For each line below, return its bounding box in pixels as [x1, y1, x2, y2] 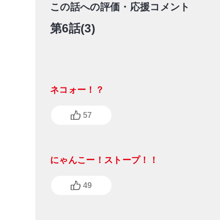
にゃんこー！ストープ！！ [50, 155, 158, 165]
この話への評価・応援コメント [50, 1, 190, 13]
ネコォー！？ [50, 85, 104, 95]
